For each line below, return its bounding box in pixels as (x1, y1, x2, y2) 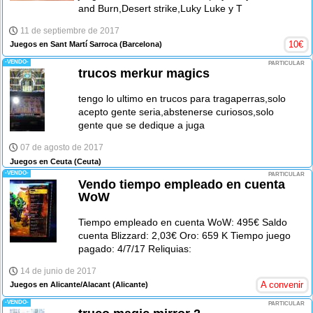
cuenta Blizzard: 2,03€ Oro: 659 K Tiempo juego (78, 229, 291, 241)
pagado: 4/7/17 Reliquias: (78, 242, 192, 254)
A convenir (261, 279, 304, 290)
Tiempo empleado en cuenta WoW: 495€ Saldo (78, 216, 288, 228)
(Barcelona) (117, 40, 162, 49)
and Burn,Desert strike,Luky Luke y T (78, 2, 243, 14)
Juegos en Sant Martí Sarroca (10, 40, 117, 49)
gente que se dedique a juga (78, 119, 205, 131)
